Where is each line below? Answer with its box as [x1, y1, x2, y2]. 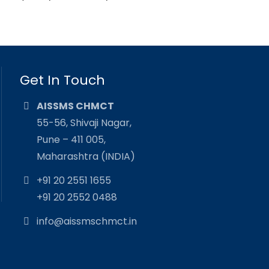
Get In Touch [20, 70, 106, 89]
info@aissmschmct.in [37, 214, 138, 228]
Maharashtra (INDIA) [37, 149, 136, 163]
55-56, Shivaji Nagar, [37, 115, 132, 130]
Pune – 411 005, [37, 132, 106, 147]
